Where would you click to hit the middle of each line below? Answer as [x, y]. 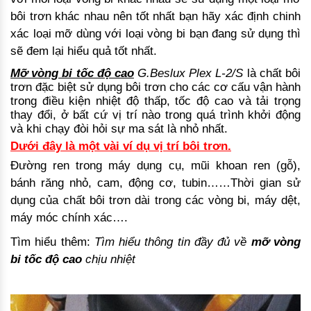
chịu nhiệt [109, 260]
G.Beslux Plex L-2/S [188, 74]
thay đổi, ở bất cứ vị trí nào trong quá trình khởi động [155, 115]
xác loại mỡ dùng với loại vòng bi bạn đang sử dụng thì [155, 34]
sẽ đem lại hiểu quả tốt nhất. [84, 51]
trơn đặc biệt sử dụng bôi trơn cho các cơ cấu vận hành [155, 87]
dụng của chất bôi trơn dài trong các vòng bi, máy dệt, [155, 201]
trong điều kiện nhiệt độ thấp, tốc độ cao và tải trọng [155, 101]
